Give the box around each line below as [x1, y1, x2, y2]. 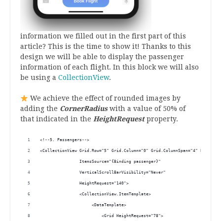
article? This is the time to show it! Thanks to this [20, 42, 191, 51]
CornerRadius [60, 105, 108, 113]
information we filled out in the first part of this [20, 32, 186, 40]
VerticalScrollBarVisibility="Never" [40, 170, 168, 175]
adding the [20, 105, 60, 113]
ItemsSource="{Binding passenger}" [40, 159, 163, 164]
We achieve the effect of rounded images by [28, 94, 181, 103]
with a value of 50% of [108, 105, 185, 113]
